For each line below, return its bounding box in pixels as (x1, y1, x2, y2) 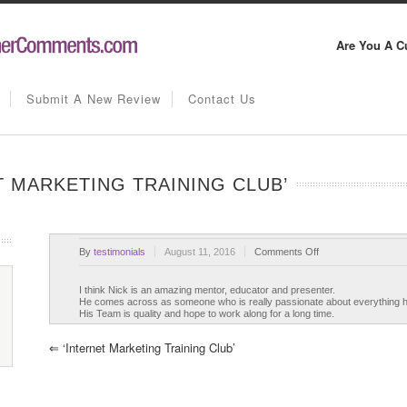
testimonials (94, 246, 145, 257)
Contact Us (188, 90, 256, 107)
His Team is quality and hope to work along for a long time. (79, 308, 334, 319)
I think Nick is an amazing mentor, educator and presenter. (79, 284, 335, 295)
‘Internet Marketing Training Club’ (59, 339, 235, 356)
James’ (318, 280, 350, 291)
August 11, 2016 (164, 246, 235, 257)
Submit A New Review (26, 90, 161, 107)
